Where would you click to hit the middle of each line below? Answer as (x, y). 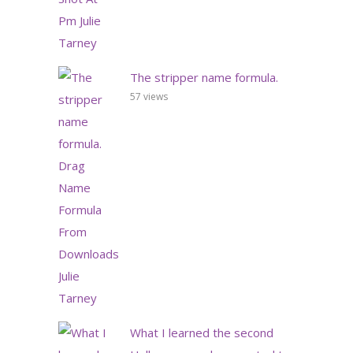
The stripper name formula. (204, 77)
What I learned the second (202, 332)
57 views (149, 96)
